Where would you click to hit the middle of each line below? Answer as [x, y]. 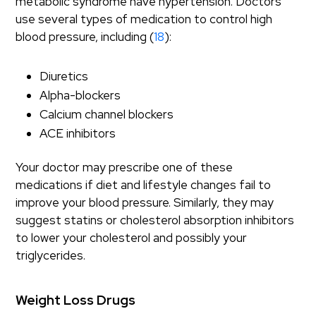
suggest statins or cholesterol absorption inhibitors [155, 220]
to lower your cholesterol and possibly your [132, 238]
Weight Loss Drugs [76, 300]
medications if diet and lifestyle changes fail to [144, 185]
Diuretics [64, 76]
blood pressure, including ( [85, 37]
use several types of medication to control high [144, 19]
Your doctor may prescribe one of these [124, 167]
